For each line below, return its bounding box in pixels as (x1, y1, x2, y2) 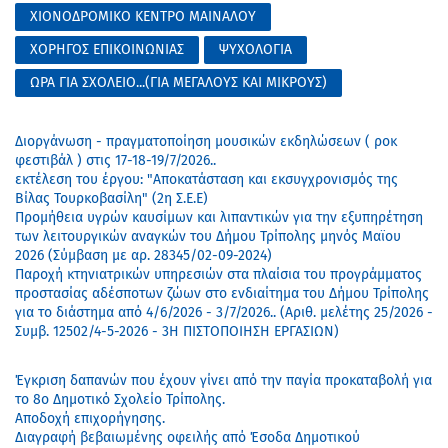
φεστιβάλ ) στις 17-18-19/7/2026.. (15, 151, 216, 169)
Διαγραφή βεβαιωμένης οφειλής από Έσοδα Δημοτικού (15, 428, 360, 446)
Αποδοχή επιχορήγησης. (15, 409, 165, 427)
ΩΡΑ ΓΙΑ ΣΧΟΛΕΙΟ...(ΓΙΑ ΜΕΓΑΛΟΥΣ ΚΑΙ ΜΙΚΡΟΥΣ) (30, 73, 327, 91)
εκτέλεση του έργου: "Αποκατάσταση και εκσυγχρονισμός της (15, 170, 398, 188)
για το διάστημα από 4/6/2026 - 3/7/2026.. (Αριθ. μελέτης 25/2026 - (15, 303, 433, 321)
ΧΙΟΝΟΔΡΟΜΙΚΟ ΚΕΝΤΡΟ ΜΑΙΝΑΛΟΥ (30, 7, 256, 25)
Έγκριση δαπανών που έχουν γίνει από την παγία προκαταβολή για (15, 371, 432, 389)
